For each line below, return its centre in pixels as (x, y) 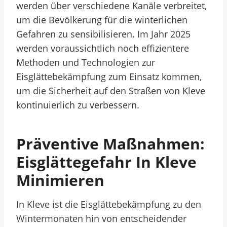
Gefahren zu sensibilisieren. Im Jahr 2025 (103, 34)
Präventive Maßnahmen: (110, 144)
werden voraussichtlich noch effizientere (103, 48)
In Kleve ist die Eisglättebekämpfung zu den (109, 204)
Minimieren (60, 180)
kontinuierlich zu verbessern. (78, 105)
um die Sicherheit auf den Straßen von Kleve (111, 91)
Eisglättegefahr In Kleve (106, 162)
